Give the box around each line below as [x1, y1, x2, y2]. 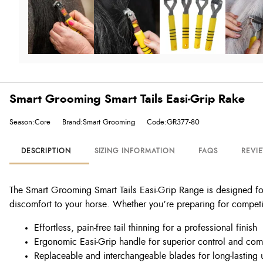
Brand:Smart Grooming [62, 118, 135, 126]
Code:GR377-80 [147, 118, 200, 126]
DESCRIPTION [21, 147, 71, 154]
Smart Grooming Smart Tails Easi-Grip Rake [9, 93, 245, 105]
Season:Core [9, 118, 50, 126]
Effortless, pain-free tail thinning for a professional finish [34, 223, 257, 232]
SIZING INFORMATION [94, 147, 175, 154]
